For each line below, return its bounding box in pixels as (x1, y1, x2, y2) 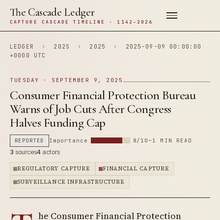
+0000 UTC (10, 52, 46, 59)
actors (41, 148, 60, 156)
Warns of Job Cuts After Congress (10, 101, 171, 116)
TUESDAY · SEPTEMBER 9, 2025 (10, 77, 123, 83)
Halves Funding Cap (10, 115, 106, 130)
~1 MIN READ (148, 137, 192, 144)
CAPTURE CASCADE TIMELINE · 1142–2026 (10, 19, 153, 25)
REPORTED (15, 137, 44, 144)
